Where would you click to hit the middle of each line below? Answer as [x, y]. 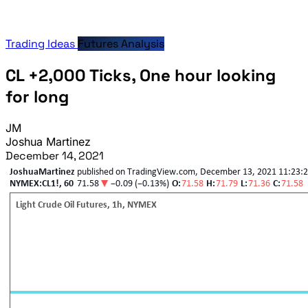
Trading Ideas [42, 44]
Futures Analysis [121, 44]
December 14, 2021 [55, 155]
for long [37, 96]
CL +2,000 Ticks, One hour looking [141, 75]
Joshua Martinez [48, 141]
